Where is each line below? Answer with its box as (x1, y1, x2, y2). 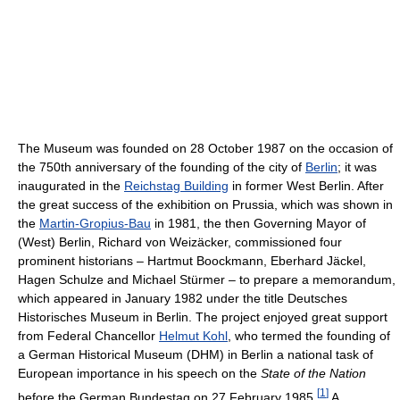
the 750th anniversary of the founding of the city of (18, 160, 305, 175)
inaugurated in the (18, 179, 124, 194)
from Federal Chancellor (18, 329, 159, 344)
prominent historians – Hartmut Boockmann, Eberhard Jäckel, (18, 254, 366, 269)
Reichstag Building (124, 179, 229, 194)
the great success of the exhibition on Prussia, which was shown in (18, 197, 393, 212)
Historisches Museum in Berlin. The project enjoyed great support (18, 310, 387, 325)
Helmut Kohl (159, 329, 228, 344)
